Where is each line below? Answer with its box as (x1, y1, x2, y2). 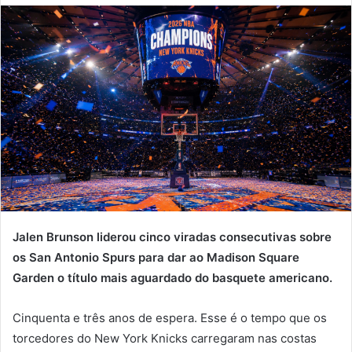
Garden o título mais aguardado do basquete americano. (13, 270, 332, 286)
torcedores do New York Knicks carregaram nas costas (13, 331, 317, 346)
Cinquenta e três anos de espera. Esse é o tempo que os (13, 310, 327, 326)
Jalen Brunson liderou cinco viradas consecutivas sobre (13, 229, 332, 245)
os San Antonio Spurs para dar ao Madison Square (13, 250, 299, 266)
